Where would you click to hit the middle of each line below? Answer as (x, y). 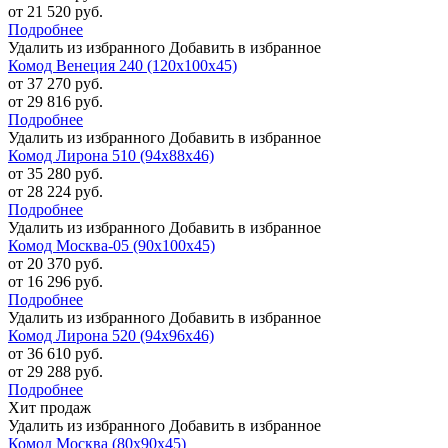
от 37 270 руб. (55, 84)
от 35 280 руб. (55, 174)
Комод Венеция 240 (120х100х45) (122, 66)
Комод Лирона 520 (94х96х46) (111, 336)
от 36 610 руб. (55, 354)
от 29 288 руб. (55, 372)
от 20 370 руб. (55, 264)
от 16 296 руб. (55, 282)
